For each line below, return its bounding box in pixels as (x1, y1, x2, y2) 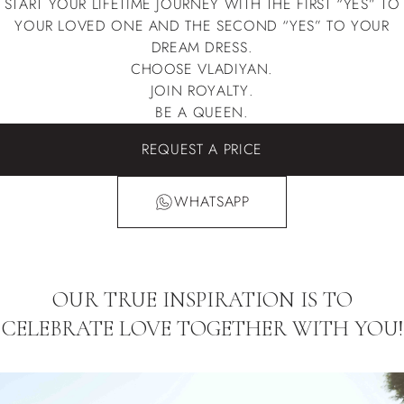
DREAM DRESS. (151, 36, 253, 58)
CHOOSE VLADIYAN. (130, 58, 274, 79)
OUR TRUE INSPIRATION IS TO (51, 286, 353, 313)
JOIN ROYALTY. (150, 79, 254, 101)
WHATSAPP (174, 190, 250, 212)
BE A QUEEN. (155, 101, 249, 123)
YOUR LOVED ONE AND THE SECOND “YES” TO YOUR (14, 14, 390, 36)
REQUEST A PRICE (142, 138, 262, 160)
